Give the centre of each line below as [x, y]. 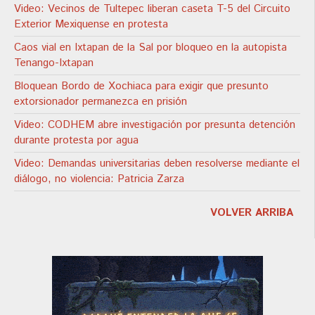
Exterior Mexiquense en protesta [91, 24]
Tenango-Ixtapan [54, 63]
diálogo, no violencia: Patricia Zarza [99, 179]
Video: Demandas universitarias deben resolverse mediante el [157, 163]
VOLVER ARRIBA [252, 212]
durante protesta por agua [76, 140]
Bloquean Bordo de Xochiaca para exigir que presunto [141, 86]
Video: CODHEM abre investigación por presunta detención [155, 124]
